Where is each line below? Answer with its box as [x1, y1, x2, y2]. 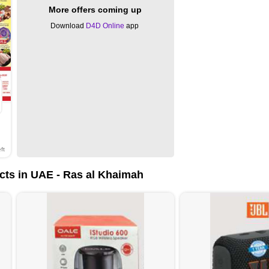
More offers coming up [49, 4, 142, 14]
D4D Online [86, 21, 125, 30]
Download [50, 21, 86, 30]
